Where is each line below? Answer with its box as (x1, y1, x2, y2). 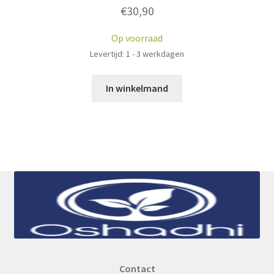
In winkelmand (106, 82, 168, 95)
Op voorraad (111, 31, 163, 44)
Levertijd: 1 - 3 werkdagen (90, 48, 184, 59)
